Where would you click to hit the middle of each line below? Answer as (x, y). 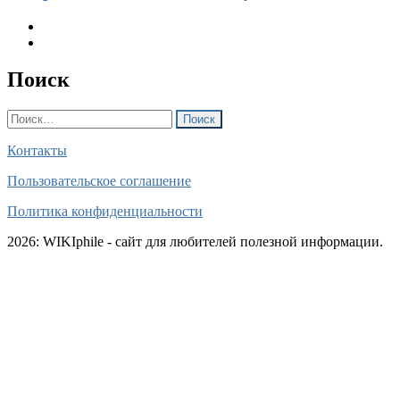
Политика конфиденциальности (105, 212)
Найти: (28, 117)
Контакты (37, 151)
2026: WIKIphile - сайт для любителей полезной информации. (195, 242)
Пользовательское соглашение (99, 181)
